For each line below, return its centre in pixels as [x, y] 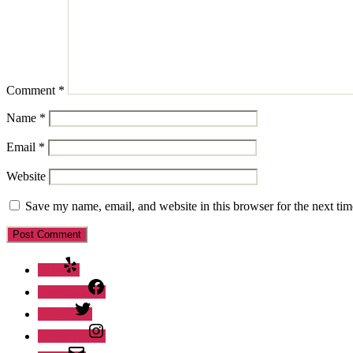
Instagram [62, 336]
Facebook [62, 292]
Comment [32, 91]
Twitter [56, 314]
